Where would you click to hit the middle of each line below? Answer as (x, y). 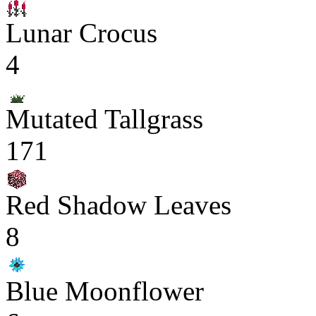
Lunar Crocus (81, 33)
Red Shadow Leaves (119, 205)
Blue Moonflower (105, 291)
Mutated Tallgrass (104, 119)
